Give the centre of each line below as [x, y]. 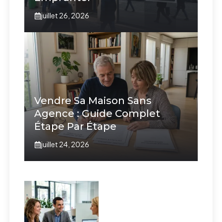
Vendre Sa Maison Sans [93, 101]
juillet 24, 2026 [65, 144]
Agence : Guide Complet [97, 114]
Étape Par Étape [76, 127]
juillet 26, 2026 [65, 16]
